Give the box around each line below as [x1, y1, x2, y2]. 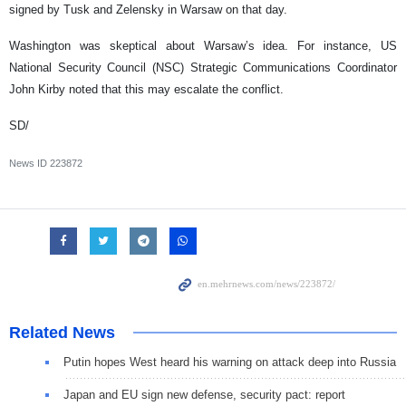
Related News [9, 323, 115, 342]
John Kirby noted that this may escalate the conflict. [9, 82, 284, 96]
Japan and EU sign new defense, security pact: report [63, 387, 345, 401]
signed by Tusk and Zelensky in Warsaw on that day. [9, 2, 287, 16]
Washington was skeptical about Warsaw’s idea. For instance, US [9, 38, 397, 53]
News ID [9, 157, 50, 169]
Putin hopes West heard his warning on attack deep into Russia [63, 354, 396, 369]
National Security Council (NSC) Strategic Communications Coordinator [9, 60, 397, 74]
